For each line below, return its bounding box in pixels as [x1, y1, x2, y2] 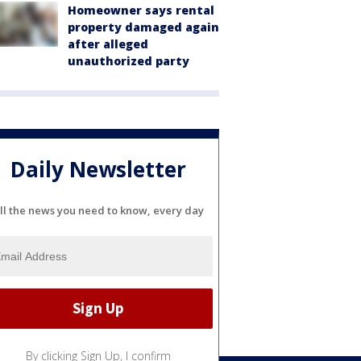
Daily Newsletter [10, 154, 186, 184]
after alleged [68, 36, 148, 52]
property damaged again [68, 19, 219, 35]
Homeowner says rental [68, 2, 214, 19]
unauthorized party [68, 53, 189, 69]
